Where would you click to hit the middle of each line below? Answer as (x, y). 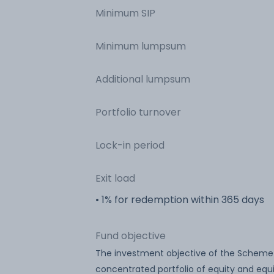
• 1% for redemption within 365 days (180, 199)
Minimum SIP (125, 13)
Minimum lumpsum (141, 46)
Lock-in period (130, 145)
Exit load (115, 178)
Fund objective (131, 235)
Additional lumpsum (143, 79)
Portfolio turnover (138, 112)
